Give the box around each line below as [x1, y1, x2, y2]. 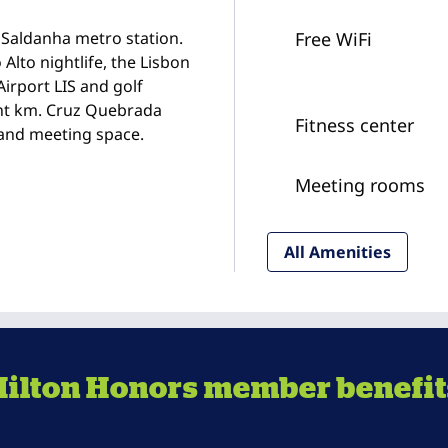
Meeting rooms [294, 173, 425, 197]
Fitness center [294, 113, 414, 137]
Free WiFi [294, 27, 372, 51]
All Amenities [283, 241, 391, 263]
